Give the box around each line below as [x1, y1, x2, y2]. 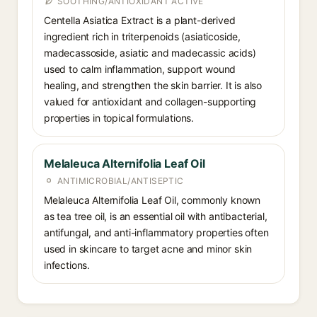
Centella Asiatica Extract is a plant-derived [44, 14, 236, 26]
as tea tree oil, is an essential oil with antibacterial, [44, 210, 267, 222]
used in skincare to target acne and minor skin [44, 243, 253, 255]
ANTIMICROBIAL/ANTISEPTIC [57, 175, 184, 186]
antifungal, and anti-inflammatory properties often [44, 226, 269, 238]
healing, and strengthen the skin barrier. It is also [44, 79, 263, 91]
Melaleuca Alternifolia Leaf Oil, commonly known [44, 194, 261, 206]
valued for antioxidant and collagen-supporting [44, 96, 257, 108]
